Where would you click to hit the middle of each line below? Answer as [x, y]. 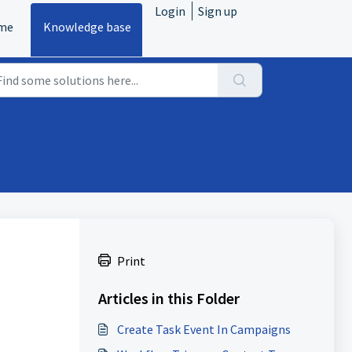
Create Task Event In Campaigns [203, 329]
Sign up [218, 11]
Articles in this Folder [169, 298]
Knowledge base [87, 27]
